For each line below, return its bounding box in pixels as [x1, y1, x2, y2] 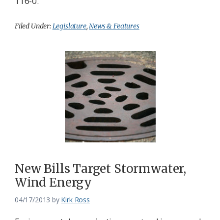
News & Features [89, 22, 139, 31]
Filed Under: [15, 22, 53, 31]
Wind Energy [15, 175, 92, 191]
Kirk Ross [61, 195, 90, 205]
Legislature [52, 22, 86, 31]
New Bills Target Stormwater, [15, 161, 186, 177]
